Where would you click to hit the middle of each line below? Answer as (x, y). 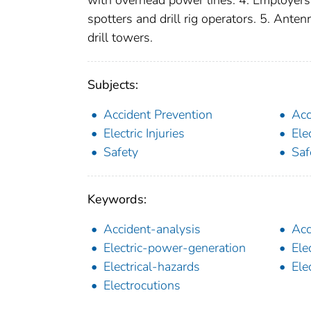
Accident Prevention (158, 114)
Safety (121, 152)
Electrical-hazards (152, 266)
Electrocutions (142, 285)
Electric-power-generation (175, 247)
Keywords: (117, 199)
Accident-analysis (152, 229)
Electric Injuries (144, 133)
